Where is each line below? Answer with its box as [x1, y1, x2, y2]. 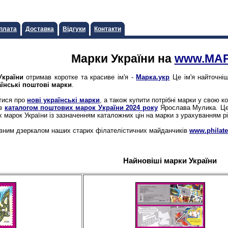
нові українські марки [27, 96, 100, 104]
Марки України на [71, 51, 175, 65]
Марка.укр [136, 73, 170, 81]
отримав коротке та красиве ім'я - [23, 73, 136, 81]
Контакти [94, 25, 121, 32]
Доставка [25, 25, 54, 32]
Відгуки [63, 25, 85, 32]
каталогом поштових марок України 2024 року [4, 104, 158, 112]
